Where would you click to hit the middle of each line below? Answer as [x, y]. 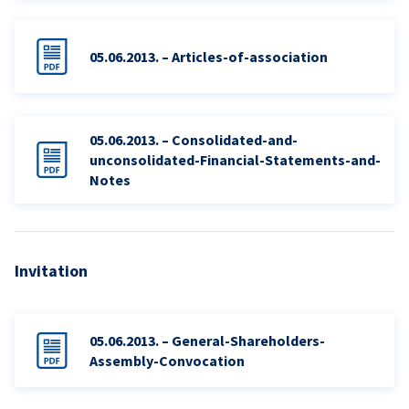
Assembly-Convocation [167, 361]
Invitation [51, 271]
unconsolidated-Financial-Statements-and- [235, 160]
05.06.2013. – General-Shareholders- [207, 341]
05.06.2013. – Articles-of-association [209, 57]
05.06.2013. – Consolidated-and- [194, 140]
